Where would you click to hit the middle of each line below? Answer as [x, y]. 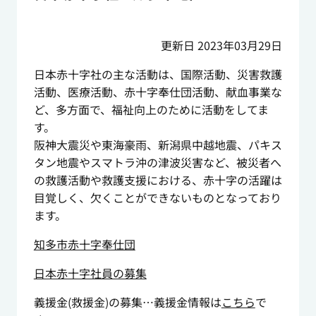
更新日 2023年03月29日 [222, 45]
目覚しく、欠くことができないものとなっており [157, 198]
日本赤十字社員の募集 [90, 273]
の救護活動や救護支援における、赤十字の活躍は [158, 180]
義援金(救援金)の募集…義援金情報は [127, 302]
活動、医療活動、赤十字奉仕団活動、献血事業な [158, 92]
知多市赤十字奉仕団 [84, 244]
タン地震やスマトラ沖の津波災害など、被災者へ [157, 163]
